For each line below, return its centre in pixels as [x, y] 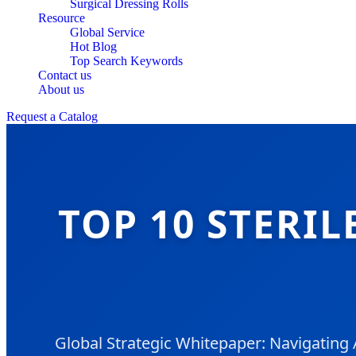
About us [61, 89]
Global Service [107, 32]
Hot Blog [93, 46]
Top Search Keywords [126, 61]
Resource [62, 18]
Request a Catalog [52, 116]
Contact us [65, 75]
